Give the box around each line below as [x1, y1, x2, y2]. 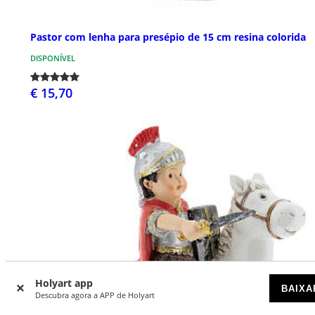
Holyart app [35, 276, 93, 290]
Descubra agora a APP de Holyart [35, 290, 155, 300]
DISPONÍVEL [30, 53, 75, 64]
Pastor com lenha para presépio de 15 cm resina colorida [30, 30, 306, 44]
